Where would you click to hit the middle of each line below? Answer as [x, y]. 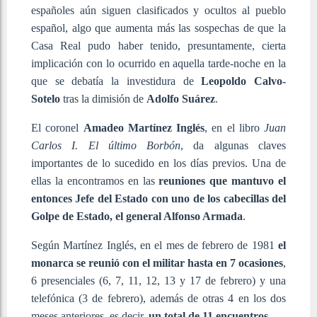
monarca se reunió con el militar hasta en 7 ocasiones [157, 263]
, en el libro [234, 127]
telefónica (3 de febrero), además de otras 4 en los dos [158, 298]
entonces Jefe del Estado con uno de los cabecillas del [158, 198]
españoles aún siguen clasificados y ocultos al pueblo [158, 10]
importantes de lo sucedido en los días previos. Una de [158, 163]
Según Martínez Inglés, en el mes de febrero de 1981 [155, 245]
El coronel [57, 127]
